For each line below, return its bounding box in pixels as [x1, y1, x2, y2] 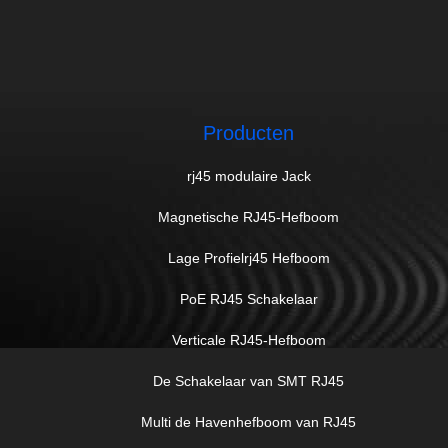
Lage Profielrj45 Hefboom [167, 250, 330, 266]
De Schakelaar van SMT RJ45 [153, 373, 345, 389]
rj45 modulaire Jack [186, 168, 311, 184]
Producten [203, 122, 295, 144]
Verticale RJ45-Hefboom [171, 332, 326, 348]
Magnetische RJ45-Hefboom [158, 209, 340, 225]
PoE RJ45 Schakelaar [179, 291, 318, 307]
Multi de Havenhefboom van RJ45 [141, 414, 357, 430]
